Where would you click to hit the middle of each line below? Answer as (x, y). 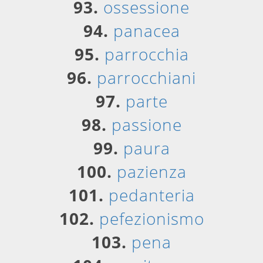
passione (146, 124)
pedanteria (151, 195)
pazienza (151, 171)
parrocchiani (146, 77)
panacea (146, 31)
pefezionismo (151, 218)
